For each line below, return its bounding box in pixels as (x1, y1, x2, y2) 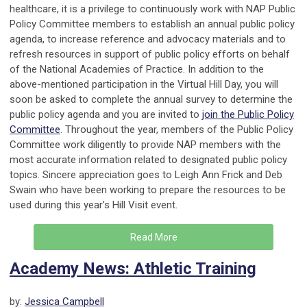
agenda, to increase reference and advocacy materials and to (10, 33, 286, 46)
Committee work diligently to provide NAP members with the (10, 138, 281, 151)
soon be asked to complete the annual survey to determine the (10, 93, 293, 106)
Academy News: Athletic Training (10, 259, 256, 279)
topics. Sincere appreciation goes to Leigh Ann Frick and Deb (10, 169, 282, 182)
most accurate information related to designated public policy (10, 153, 287, 167)
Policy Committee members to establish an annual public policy (10, 18, 295, 31)
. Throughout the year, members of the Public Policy (60, 123, 293, 136)
